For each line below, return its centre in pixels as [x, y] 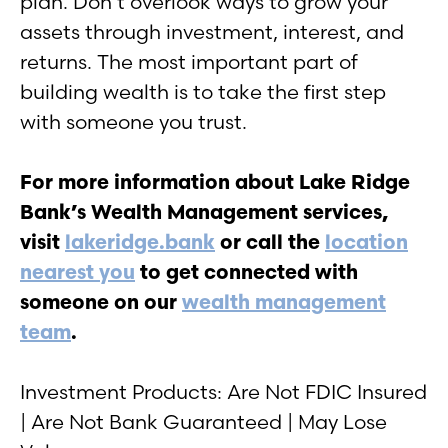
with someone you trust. [133, 121]
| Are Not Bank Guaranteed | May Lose [203, 421]
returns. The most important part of [189, 61]
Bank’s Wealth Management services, [204, 211]
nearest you [77, 271]
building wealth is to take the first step [203, 91]
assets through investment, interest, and [212, 31]
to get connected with [246, 271]
